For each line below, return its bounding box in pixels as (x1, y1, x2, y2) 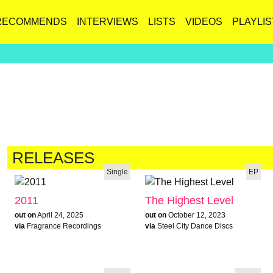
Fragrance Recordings (26, 221, 101, 230)
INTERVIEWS (77, 16, 138, 27)
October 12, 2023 (168, 210, 225, 219)
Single (106, 167, 128, 176)
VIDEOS (185, 16, 222, 27)
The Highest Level (144, 194, 233, 207)
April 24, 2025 (37, 210, 83, 219)
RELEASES (12, 149, 94, 166)
